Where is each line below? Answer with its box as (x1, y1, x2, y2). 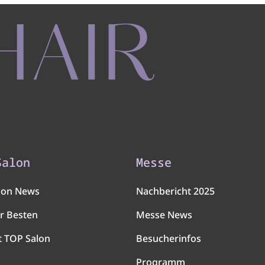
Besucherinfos (136, 232, 201, 245)
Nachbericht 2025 (136, 185, 215, 198)
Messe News (136, 208, 192, 222)
